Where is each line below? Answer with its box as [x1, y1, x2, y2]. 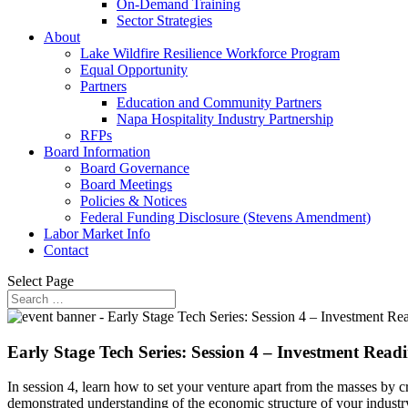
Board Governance [80, 160, 189, 176]
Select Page [7, 273, 74, 289]
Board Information [44, 144, 150, 159]
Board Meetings [80, 177, 172, 192]
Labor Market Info [44, 226, 150, 241]
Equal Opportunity [80, 62, 188, 77]
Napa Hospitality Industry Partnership [117, 111, 333, 127]
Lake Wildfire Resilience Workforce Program [80, 46, 340, 61]
